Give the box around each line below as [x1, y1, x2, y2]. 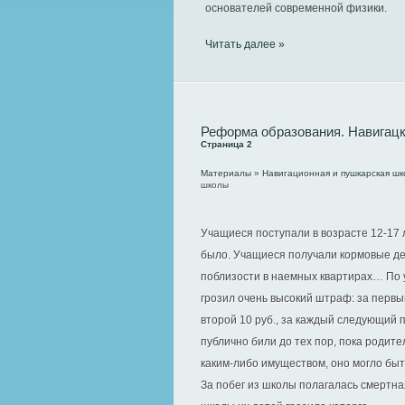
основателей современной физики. [205, 2, 387, 14]
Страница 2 [201, 139, 252, 149]
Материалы [201, 168, 251, 178]
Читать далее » [205, 38, 285, 51]
